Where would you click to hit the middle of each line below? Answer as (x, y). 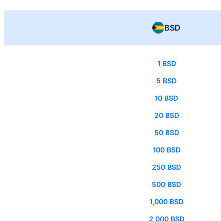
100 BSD (166, 150)
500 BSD (166, 184)
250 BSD (166, 167)
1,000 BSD (166, 202)
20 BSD (166, 115)
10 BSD (166, 98)
